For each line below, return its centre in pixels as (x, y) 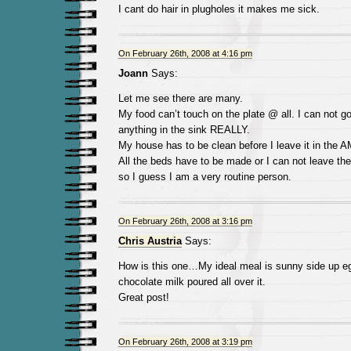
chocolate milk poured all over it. (192, 282)
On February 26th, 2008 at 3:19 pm (185, 342)
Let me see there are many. (180, 98)
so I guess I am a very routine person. (204, 177)
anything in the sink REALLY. (184, 130)
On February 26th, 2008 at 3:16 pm (185, 221)
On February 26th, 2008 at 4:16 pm (185, 53)
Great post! (143, 297)
